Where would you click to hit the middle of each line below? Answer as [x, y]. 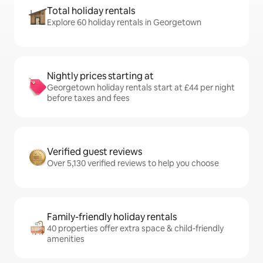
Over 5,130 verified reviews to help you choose [133, 163]
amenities [66, 239]
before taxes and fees [88, 98]
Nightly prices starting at [100, 76]
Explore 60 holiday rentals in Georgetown [124, 22]
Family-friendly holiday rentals [112, 217]
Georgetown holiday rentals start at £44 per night [141, 87]
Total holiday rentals [91, 11]
